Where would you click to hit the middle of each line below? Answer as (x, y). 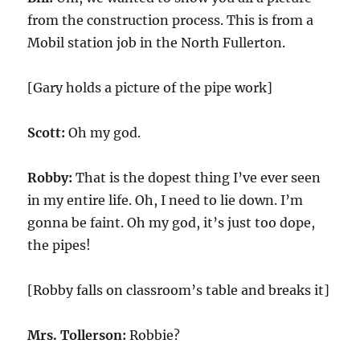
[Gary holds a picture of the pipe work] (150, 88)
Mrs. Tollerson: (77, 335)
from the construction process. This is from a (171, 20)
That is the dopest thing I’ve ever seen (197, 178)
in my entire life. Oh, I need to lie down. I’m (166, 200)
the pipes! (59, 245)
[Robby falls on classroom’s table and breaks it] (179, 290)
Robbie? (153, 335)
